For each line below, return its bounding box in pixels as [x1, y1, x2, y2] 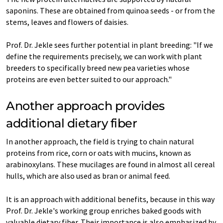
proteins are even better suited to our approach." [6, 74, 172, 84]
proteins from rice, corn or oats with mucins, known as [6, 147, 191, 158]
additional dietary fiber [6, 115, 137, 130]
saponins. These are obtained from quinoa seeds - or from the [6, 5, 215, 15]
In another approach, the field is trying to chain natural [6, 136, 194, 146]
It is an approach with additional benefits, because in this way [6, 194, 215, 204]
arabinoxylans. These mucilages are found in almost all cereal [6, 159, 215, 169]
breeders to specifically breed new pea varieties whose [6, 62, 190, 73]
